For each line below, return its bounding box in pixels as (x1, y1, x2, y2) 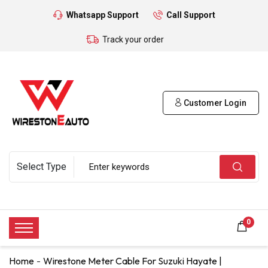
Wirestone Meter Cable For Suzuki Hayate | (43, 254, 222, 267)
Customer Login (182, 98, 246, 108)
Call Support (166, 10, 215, 20)
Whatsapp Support (66, 10, 139, 20)
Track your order (102, 35, 164, 44)
